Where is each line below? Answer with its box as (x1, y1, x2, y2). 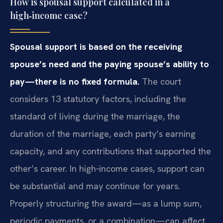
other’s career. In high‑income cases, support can (10, 162, 205, 174)
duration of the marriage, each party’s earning (10, 127, 196, 139)
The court (139, 75, 181, 87)
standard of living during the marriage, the (10, 110, 180, 122)
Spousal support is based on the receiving (10, 40, 182, 52)
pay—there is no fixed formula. (10, 75, 139, 87)
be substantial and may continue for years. (10, 180, 180, 192)
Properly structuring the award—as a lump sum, (10, 197, 202, 209)
